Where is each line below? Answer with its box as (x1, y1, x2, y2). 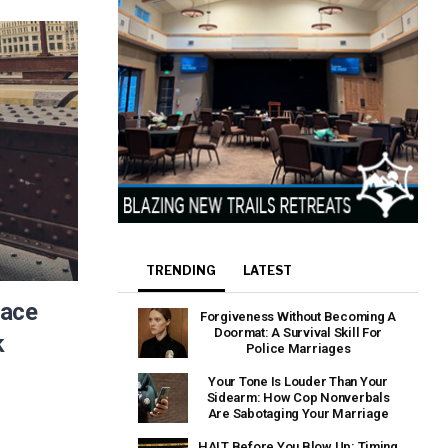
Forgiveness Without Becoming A (199, 309, 397, 325)
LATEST (243, 263, 293, 279)
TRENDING (146, 263, 217, 279)
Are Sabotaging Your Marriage (207, 406, 389, 422)
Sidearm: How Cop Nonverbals (206, 390, 390, 406)
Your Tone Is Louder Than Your (208, 374, 388, 390)
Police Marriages (245, 341, 351, 357)
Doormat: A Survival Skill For (213, 325, 383, 341)
